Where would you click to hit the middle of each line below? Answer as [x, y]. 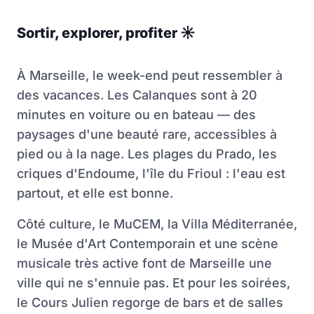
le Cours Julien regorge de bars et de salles [150, 303]
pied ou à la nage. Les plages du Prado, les [147, 154]
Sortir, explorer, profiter [98, 33]
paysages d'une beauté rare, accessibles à [147, 135]
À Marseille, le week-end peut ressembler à [150, 76]
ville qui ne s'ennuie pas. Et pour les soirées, [153, 283]
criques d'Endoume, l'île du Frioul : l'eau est [151, 174]
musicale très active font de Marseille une [144, 264]
